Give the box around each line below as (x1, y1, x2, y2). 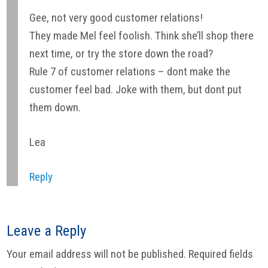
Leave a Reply (7, 222, 87, 240)
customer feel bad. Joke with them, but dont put (29, 83, 242, 97)
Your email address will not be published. (7, 247, 187, 261)
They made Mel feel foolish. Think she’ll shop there (29, 29, 254, 43)
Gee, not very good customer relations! (29, 11, 203, 25)
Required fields (188, 247, 254, 261)
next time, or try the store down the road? (29, 47, 214, 61)
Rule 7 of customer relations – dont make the (29, 65, 231, 79)
